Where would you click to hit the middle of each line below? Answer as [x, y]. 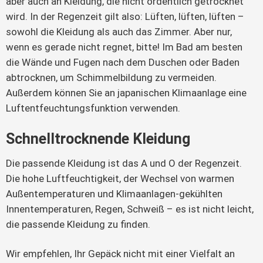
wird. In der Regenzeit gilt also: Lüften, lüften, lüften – [125, 16]
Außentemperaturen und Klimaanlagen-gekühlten [114, 193]
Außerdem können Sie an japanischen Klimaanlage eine [126, 92]
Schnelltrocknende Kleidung [98, 139]
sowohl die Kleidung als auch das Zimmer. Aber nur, [119, 31]
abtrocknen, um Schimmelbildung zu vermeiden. [111, 77]
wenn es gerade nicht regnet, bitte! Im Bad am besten [124, 47]
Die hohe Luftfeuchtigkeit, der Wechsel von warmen [120, 178]
